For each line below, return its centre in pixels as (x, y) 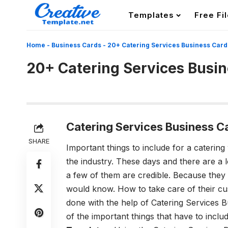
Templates (151, 15)
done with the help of (109, 203)
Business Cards (76, 45)
